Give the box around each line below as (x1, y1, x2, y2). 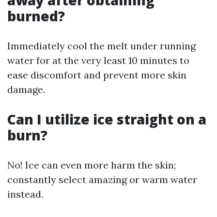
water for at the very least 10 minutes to (7, 54, 189, 67)
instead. (7, 188, 43, 201)
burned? (7, 7, 65, 26)
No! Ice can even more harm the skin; (7, 159, 176, 171)
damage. (7, 83, 45, 96)
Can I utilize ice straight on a (7, 110, 206, 129)
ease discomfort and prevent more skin (7, 69, 186, 81)
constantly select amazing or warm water (7, 173, 197, 186)
